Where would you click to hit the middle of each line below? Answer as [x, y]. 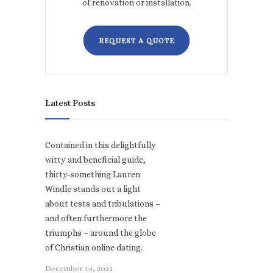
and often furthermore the [96, 218]
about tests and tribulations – [103, 204]
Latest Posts [70, 103]
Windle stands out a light [93, 189]
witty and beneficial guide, [95, 160]
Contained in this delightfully [101, 145]
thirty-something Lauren [93, 175]
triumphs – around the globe [101, 233]
